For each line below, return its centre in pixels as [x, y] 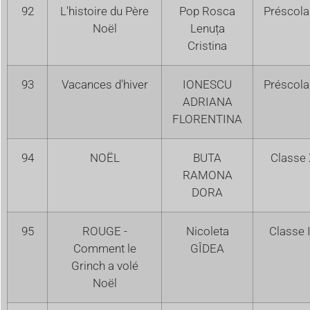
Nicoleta [207, 231]
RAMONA [207, 175]
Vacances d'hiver [104, 84]
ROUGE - [104, 231]
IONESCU [207, 84]
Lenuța [207, 28]
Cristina [207, 45]
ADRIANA [207, 101]
